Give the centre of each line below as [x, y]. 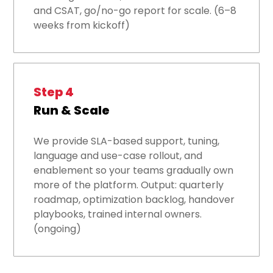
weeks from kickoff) [82, 26]
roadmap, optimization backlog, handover [134, 200]
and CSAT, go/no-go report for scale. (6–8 [135, 11]
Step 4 [54, 92]
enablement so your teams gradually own [134, 171]
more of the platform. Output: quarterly [129, 185]
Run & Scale [72, 111]
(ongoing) [58, 229]
